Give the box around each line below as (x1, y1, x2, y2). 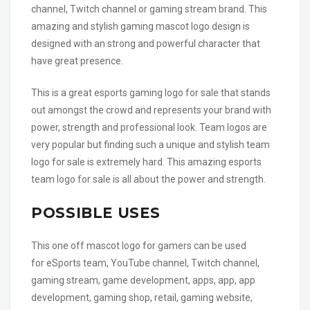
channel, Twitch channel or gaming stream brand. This (31, 3, 267, 15)
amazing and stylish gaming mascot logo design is (31, 20, 250, 32)
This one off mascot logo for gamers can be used (31, 239, 246, 251)
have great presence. (31, 55, 123, 66)
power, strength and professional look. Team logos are (31, 121, 267, 133)
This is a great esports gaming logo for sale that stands (31, 86, 271, 98)
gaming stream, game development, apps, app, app (31, 274, 255, 286)
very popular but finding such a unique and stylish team (31, 138, 270, 150)
